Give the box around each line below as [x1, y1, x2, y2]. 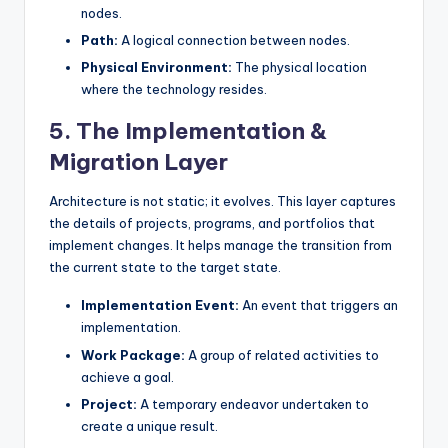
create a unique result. [81, 417, 218, 434]
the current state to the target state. [49, 259, 281, 276]
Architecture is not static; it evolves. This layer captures [49, 193, 396, 210]
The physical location [232, 59, 367, 76]
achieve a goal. [81, 368, 174, 385]
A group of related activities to [185, 346, 379, 363]
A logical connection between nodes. [118, 32, 350, 49]
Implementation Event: [81, 297, 239, 314]
